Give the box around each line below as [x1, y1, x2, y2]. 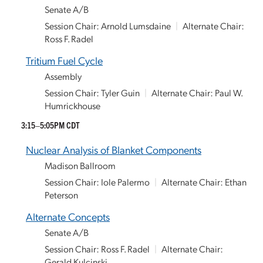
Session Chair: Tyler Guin [45, 86, 140, 99]
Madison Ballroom [45, 159, 116, 171]
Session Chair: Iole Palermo [45, 176, 150, 188]
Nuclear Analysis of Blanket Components [26, 143, 201, 156]
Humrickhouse [45, 99, 100, 112]
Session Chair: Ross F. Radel [45, 242, 150, 255]
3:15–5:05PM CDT [21, 119, 80, 130]
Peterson [45, 188, 78, 201]
